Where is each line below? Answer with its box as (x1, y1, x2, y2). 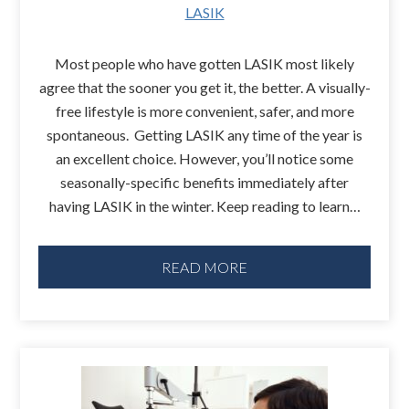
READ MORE (162, 257, 247, 276)
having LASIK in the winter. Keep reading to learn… (48, 197, 361, 215)
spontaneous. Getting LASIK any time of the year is (47, 126, 362, 144)
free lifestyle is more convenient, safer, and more (55, 102, 354, 121)
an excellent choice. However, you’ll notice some (56, 150, 353, 168)
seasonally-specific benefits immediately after (60, 173, 349, 192)
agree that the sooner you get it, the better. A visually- (38, 79, 371, 97)
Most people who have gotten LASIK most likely (55, 55, 354, 73)
